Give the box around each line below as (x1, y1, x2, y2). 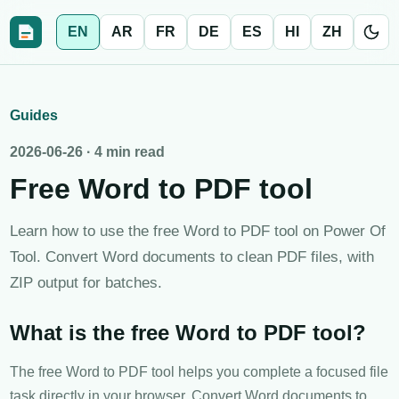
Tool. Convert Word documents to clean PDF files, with (10, 248, 374, 265)
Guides (10, 108, 58, 123)
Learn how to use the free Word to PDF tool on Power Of (10, 222, 386, 240)
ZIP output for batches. (10, 273, 162, 291)
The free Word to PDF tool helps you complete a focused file (10, 364, 388, 379)
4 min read (94, 144, 165, 159)
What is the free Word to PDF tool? (10, 321, 366, 345)
